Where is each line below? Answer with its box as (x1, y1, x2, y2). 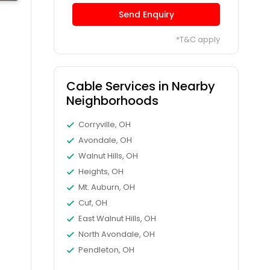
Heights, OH (78, 166, 124, 177)
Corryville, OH (78, 119, 131, 130)
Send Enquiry (118, 8, 174, 20)
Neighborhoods (66, 92, 159, 109)
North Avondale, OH (78, 228, 155, 240)
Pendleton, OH (78, 244, 135, 256)
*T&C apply (176, 34, 220, 45)
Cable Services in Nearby (66, 78, 216, 95)
